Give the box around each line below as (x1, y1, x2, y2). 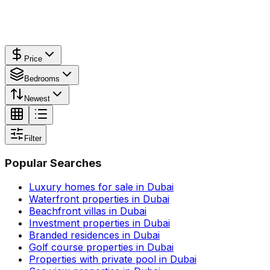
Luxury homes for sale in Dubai (29, 181, 174, 193)
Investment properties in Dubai (29, 217, 170, 230)
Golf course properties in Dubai (29, 241, 174, 254)
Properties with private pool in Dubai (29, 253, 196, 266)
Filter (24, 133, 42, 143)
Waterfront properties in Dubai (29, 193, 169, 206)
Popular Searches (5, 155, 101, 170)
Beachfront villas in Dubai (29, 205, 146, 218)
